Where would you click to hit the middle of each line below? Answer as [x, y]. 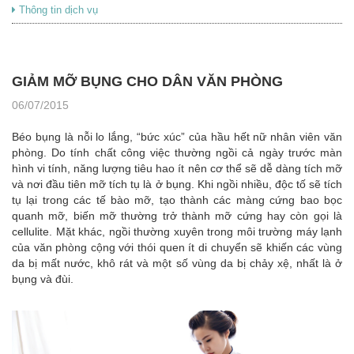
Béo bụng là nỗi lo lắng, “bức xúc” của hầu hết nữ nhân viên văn [177, 136]
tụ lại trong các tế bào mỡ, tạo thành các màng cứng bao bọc [177, 200]
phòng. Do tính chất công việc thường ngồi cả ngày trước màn [177, 152]
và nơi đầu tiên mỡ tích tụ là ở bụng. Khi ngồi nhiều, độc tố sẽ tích [177, 184]
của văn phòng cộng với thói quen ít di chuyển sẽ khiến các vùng [177, 247]
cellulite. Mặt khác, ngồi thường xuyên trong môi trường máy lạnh [177, 231]
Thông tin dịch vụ [57, 9]
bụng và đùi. [43, 279]
